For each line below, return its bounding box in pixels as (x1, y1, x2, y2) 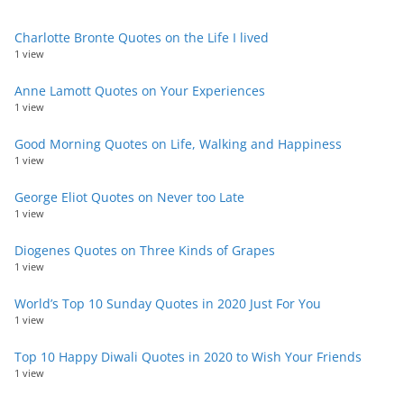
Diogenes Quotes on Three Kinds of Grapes (14, 241, 275, 259)
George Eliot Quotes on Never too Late (14, 188, 244, 206)
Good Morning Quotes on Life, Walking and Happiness (14, 134, 342, 152)
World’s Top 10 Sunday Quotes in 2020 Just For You (14, 294, 321, 312)
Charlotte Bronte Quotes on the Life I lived (14, 28, 269, 46)
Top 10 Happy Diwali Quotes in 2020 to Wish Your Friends (14, 347, 362, 365)
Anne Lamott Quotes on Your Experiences (14, 81, 265, 99)
